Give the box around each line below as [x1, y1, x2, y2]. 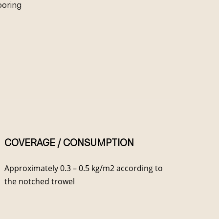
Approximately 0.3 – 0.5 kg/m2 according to [4, 162, 163, 174]
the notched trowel [4, 175, 75, 187]
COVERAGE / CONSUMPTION [4, 137, 134, 148]
